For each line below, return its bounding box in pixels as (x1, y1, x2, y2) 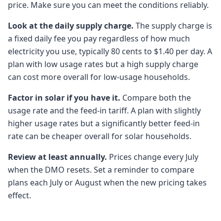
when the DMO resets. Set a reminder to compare (8, 164, 194, 175)
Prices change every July (107, 151, 198, 162)
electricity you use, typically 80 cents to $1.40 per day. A (8, 46, 212, 57)
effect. (8, 190, 31, 201)
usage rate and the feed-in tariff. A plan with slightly (8, 105, 201, 116)
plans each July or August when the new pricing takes (8, 177, 207, 188)
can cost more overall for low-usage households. (8, 72, 190, 82)
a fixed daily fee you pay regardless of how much (8, 33, 190, 44)
